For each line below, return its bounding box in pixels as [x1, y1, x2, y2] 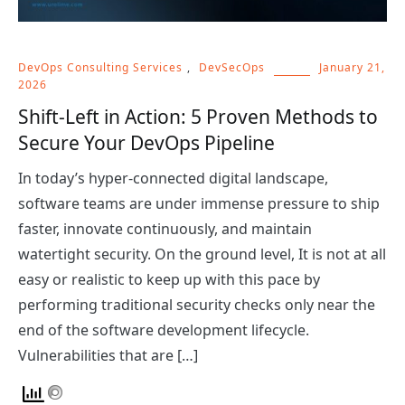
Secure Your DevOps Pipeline [18, 129, 275, 155]
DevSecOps [199, 59, 265, 75]
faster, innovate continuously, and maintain [18, 218, 312, 239]
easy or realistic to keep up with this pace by [18, 268, 320, 289]
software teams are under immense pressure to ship [18, 193, 380, 213]
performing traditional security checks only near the [18, 294, 375, 315]
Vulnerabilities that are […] [18, 344, 198, 365]
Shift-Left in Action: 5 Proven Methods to [18, 103, 378, 129]
